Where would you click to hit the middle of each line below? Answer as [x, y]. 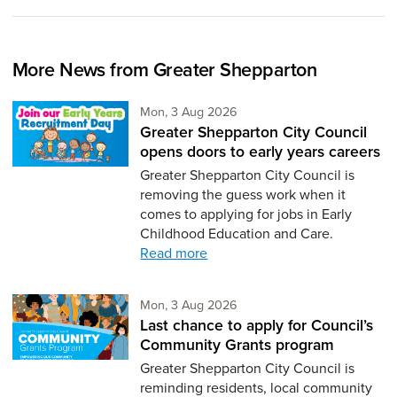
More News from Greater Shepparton [164, 70]
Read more [174, 253]
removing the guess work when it [243, 194]
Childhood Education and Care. [237, 233]
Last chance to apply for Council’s [257, 325]
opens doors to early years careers [261, 152]
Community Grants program [237, 344]
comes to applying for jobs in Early [246, 214]
